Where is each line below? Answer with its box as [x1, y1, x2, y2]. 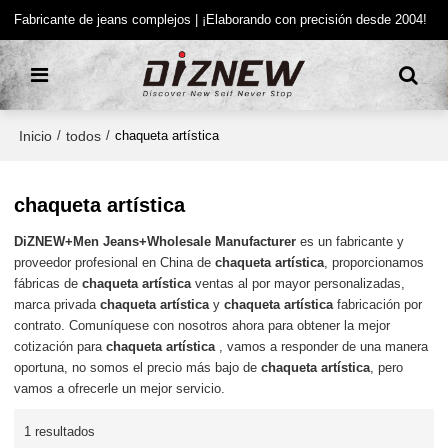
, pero [370, 360, 404, 376]
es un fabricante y [296, 234, 405, 250]
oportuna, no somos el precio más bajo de [14, 360, 262, 376]
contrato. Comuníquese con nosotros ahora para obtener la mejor [14, 318, 391, 334]
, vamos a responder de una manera [215, 339, 429, 355]
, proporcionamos [324, 255, 425, 271]
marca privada [14, 297, 101, 313]
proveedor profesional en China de [14, 255, 216, 271]
